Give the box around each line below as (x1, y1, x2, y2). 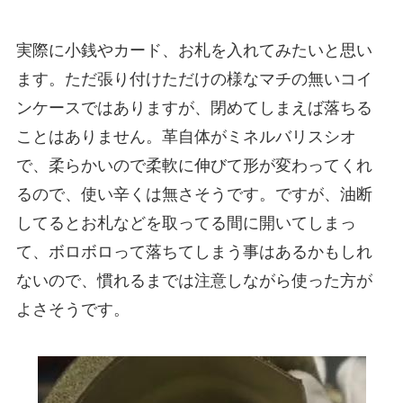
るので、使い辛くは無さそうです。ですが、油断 (15, 184, 372, 203)
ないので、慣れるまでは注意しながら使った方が (15, 271, 372, 290)
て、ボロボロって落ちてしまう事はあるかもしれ (15, 242, 372, 261)
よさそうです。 (15, 300, 130, 318)
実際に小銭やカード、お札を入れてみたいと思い (15, 40, 372, 59)
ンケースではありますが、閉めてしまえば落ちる (15, 98, 372, 117)
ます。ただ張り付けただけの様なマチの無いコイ (15, 69, 372, 88)
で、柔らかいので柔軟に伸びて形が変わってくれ (15, 156, 372, 175)
